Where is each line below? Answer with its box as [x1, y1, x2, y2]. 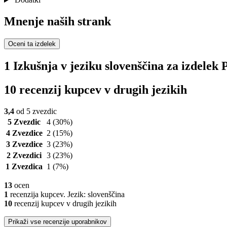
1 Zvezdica [6, 162, 43, 171]
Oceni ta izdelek [8, 40, 56, 48]
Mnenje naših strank [4, 15, 111, 28]
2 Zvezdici [7, 150, 42, 160]
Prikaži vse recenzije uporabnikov [8, 217, 107, 225]
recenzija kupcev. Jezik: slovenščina [8, 190, 125, 199]
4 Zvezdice [6, 128, 43, 137]
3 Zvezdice [6, 139, 43, 148]
